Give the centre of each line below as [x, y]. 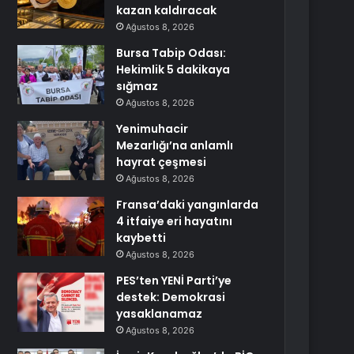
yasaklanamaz [160, 314]
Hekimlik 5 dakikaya [173, 70]
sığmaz [137, 86]
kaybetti [141, 238]
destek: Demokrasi [171, 297]
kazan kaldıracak [167, 10]
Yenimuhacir [153, 129]
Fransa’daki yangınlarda [188, 205]
